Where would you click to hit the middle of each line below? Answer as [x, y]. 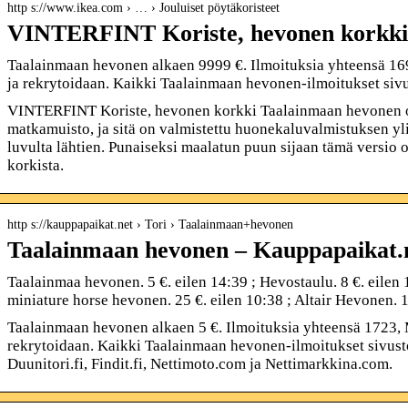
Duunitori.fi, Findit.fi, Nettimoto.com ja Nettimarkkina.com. [199, 363]
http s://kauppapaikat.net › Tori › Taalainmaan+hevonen [150, 224]
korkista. [35, 165]
